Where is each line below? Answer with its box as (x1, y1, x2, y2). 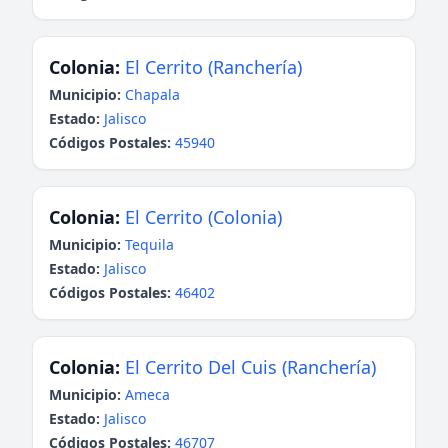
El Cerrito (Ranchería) (125, 55, 302, 79)
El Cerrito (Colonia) (125, 205, 282, 229)
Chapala (125, 85, 180, 104)
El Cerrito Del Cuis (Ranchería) (125, 355, 376, 379)
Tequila (125, 235, 174, 254)
